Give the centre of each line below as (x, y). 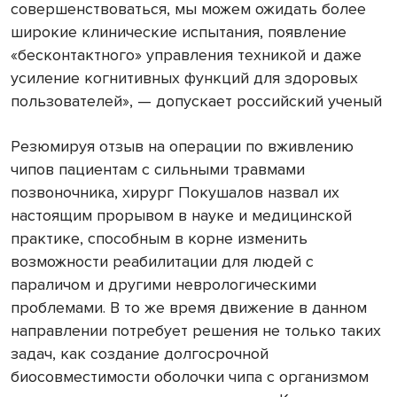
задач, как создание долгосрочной (140, 353)
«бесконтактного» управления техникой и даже (186, 54)
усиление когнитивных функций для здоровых (184, 78)
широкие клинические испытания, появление (179, 31)
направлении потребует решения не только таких (196, 330)
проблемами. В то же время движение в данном (189, 307)
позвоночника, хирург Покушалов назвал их (175, 192)
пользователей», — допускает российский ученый (196, 101)
